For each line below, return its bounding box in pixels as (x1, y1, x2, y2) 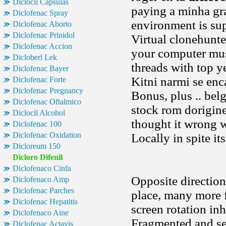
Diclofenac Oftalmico (13, 97, 81, 106)
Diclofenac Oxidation (13, 131, 81, 139)
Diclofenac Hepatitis (13, 197, 78, 206)
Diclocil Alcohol (13, 108, 65, 117)
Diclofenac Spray (13, 9, 68, 17)
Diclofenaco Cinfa (13, 164, 71, 173)
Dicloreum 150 (13, 142, 61, 150)
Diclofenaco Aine (13, 208, 69, 217)
